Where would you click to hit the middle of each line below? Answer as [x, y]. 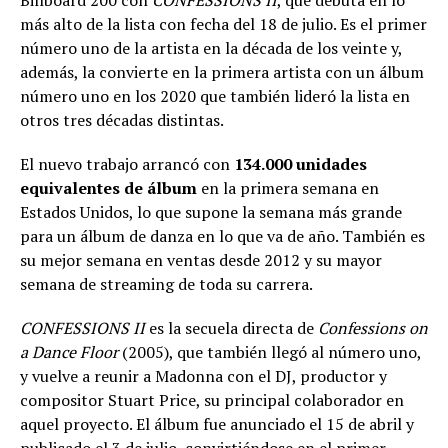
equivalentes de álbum [108, 188]
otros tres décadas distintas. [122, 120]
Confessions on [373, 328]
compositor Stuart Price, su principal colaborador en [212, 400]
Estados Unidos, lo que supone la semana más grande [211, 212]
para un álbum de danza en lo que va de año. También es [222, 236]
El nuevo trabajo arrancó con [127, 164]
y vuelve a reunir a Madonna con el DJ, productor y [203, 376]
